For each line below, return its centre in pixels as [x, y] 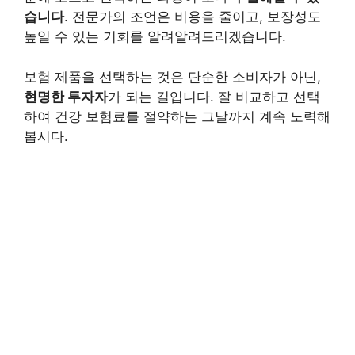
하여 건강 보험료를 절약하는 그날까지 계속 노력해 [177, 116]
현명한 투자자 [66, 96]
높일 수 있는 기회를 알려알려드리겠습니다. [155, 36]
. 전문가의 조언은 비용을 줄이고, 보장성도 [193, 17]
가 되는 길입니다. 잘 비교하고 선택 [214, 96]
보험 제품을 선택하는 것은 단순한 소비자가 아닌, [172, 76]
